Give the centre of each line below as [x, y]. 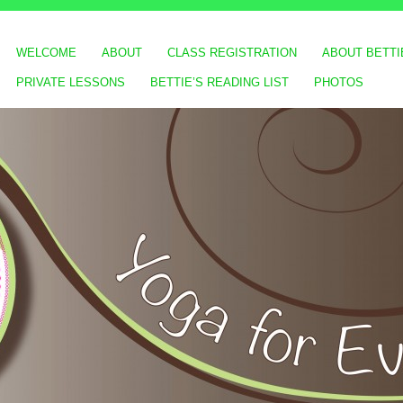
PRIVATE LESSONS [70, 82]
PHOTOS [338, 82]
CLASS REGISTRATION [232, 53]
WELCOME [46, 53]
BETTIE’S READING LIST [219, 82]
